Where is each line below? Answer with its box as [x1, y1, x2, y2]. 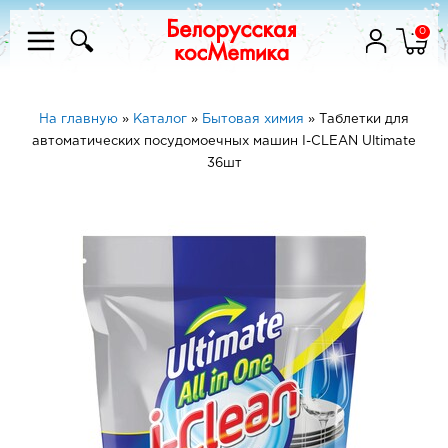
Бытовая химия [202, 114, 304, 125]
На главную [39, 114, 118, 125]
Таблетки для [319, 114, 409, 125]
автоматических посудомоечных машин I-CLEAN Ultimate [32, 136, 416, 147]
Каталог [133, 114, 187, 125]
